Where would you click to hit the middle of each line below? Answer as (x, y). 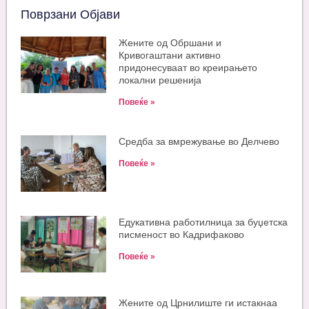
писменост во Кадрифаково (182, 235)
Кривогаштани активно (170, 56)
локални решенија (160, 80)
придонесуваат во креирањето (188, 68)
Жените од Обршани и (170, 43)
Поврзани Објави (70, 15)
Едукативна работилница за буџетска (203, 222)
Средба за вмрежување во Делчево (199, 142)
